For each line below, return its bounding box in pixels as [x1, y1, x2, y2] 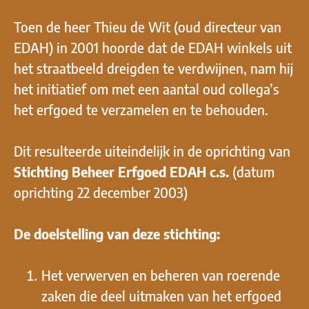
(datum [229, 162, 275, 180]
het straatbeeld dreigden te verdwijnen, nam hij [14, 59, 293, 77]
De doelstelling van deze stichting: [14, 224, 220, 242]
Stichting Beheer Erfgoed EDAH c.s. [14, 162, 229, 180]
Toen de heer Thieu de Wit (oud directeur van [14, 17, 281, 35]
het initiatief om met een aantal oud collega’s [14, 79, 279, 97]
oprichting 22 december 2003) [14, 183, 188, 201]
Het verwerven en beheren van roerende [41, 266, 280, 283]
